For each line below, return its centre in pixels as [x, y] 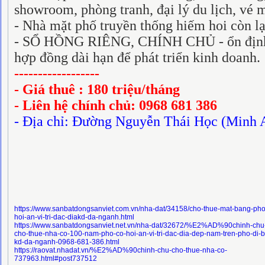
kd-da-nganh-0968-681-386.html [67, 242]
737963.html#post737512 [56, 258]
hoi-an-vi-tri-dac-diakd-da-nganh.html [74, 217]
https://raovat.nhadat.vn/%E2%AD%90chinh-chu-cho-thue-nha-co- [121, 250]
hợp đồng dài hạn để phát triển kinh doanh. [137, 57]
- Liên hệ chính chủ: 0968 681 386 [116, 105]
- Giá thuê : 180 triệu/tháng [97, 89]
